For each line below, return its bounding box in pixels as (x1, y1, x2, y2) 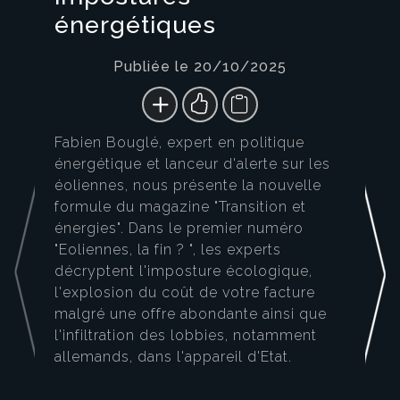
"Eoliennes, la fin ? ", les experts (54, 241, 281, 259)
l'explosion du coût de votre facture (54, 284, 315, 302)
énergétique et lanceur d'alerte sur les (54, 155, 330, 173)
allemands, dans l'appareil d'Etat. (54, 348, 292, 366)
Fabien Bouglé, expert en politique (54, 134, 304, 152)
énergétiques (54, 11, 216, 39)
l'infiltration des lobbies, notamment (54, 327, 317, 345)
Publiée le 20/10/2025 (113, 58, 287, 76)
